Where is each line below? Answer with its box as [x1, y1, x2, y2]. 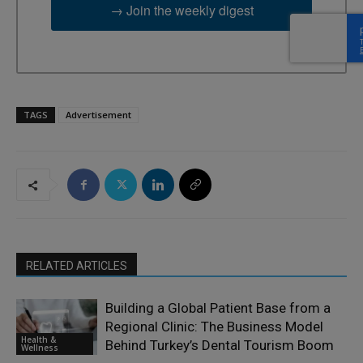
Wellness [21, 341, 58, 353]
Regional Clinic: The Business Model [105, 318, 323, 335]
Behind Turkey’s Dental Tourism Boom [105, 337, 334, 354]
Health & [21, 333, 56, 345]
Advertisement [66, 109, 131, 122]
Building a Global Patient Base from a [105, 300, 331, 317]
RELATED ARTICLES [26, 259, 127, 273]
